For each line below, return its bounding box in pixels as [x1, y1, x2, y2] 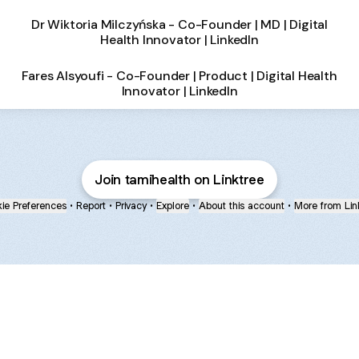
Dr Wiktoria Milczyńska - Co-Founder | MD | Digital [31, 16, 328, 33]
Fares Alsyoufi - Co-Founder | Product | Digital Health [22, 67, 337, 84]
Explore [156, 199, 189, 212]
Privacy [115, 199, 147, 212]
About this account [199, 199, 284, 212]
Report [76, 199, 106, 212]
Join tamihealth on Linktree [95, 171, 264, 188]
